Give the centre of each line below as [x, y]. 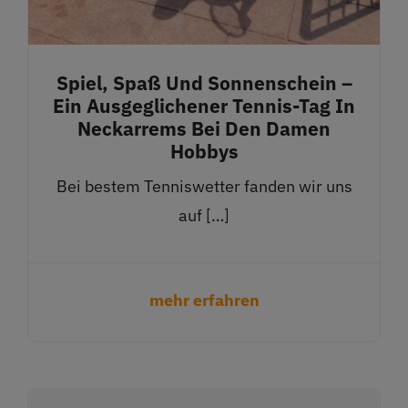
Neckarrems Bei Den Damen [204, 128]
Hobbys [204, 151]
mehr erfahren [204, 300]
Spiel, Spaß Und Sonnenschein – [204, 82]
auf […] [204, 215]
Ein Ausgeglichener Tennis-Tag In [204, 105]
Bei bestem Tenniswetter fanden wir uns [204, 186]
